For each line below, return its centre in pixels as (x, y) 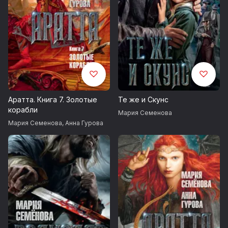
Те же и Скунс (143, 100)
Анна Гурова (84, 123)
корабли (23, 110)
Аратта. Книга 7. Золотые (53, 100)
